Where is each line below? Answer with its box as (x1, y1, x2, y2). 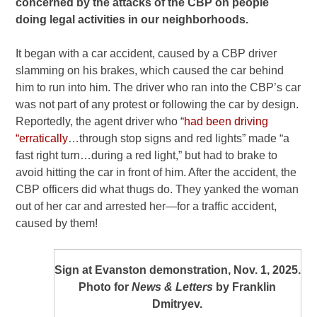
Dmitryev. (152, 297, 203, 310)
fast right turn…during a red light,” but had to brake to (16, 149, 278, 161)
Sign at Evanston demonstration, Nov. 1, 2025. (54, 263, 301, 276)
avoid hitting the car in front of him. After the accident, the (16, 166, 297, 178)
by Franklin (213, 280, 277, 293)
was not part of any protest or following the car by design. (16, 98, 299, 110)
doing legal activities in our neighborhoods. (16, 13, 249, 25)
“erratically (16, 132, 69, 144)
